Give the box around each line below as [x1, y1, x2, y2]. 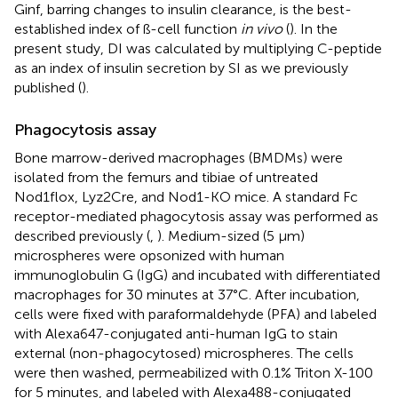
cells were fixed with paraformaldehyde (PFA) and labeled [14, 305, 377, 322]
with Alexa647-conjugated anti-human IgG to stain [14, 324, 338, 342]
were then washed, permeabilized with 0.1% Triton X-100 [14, 363, 373, 381]
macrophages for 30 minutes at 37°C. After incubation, [14, 285, 360, 303]
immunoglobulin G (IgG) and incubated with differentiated [14, 266, 380, 283]
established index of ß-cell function [14, 20, 241, 37]
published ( [14, 78, 82, 96]
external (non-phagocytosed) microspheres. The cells [14, 344, 354, 362]
